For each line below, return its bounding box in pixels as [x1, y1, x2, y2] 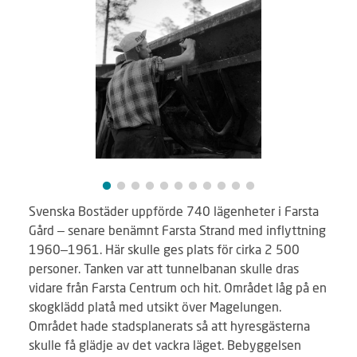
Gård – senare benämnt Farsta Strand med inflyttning [29, 222, 326, 237]
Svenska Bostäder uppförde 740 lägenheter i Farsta [29, 203, 319, 218]
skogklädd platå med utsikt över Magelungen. [29, 299, 281, 314]
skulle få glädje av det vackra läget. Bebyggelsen [29, 337, 301, 352]
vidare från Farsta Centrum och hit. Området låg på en [29, 280, 327, 295]
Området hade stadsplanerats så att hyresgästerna [29, 318, 310, 333]
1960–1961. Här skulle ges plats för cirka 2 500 [29, 241, 300, 257]
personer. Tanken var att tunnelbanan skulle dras [29, 261, 299, 276]
